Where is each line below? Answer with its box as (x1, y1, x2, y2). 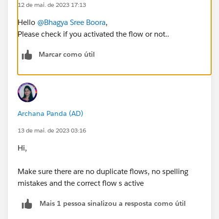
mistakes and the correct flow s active (18, 178, 144, 188)
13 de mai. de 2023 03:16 (18, 126, 86, 134)
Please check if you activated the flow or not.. (18, 29, 169, 39)
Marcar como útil (39, 49, 95, 59)
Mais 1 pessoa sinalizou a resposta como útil (40, 199, 186, 208)
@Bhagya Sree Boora (37, 17, 106, 27)
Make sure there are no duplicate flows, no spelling (18, 166, 188, 176)
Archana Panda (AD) (18, 109, 83, 118)
